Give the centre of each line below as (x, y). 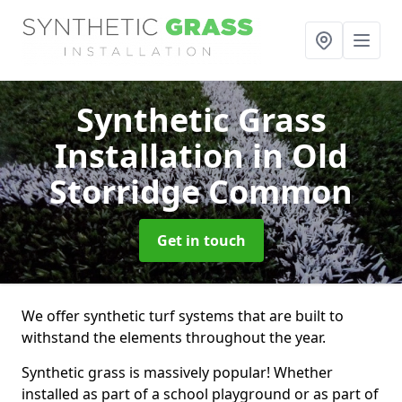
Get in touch (201, 240)
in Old (300, 156)
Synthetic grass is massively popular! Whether (177, 372)
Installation (153, 156)
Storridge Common (201, 192)
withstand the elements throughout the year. (174, 337)
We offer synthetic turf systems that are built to (183, 316)
